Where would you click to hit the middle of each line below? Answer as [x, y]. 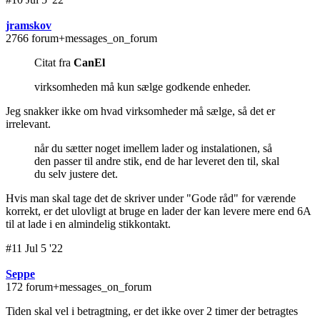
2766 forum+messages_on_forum [81, 39]
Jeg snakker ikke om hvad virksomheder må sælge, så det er [140, 111]
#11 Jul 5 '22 [34, 249]
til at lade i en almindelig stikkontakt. [88, 224]
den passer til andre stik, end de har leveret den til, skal [157, 161]
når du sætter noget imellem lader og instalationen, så [153, 149]
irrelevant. [28, 124]
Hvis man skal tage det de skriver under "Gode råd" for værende [151, 199]
